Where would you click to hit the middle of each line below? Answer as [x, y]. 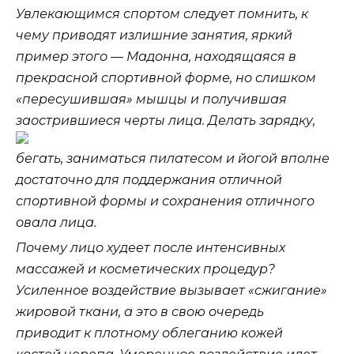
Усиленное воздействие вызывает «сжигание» [171, 291]
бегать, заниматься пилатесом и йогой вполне [173, 159]
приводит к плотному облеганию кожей [149, 333]
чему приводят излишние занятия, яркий [154, 36]
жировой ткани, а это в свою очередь [140, 312]
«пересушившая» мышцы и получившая [151, 100]
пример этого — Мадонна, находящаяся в [156, 57]
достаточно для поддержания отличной [149, 180]
